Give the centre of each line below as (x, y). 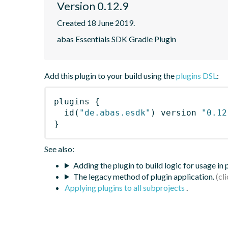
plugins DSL (196, 75)
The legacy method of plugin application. (144, 176)
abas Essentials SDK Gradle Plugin (117, 39)
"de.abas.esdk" (115, 112)
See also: (59, 149)
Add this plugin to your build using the (110, 75)
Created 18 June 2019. (96, 22)
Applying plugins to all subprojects (125, 187)
